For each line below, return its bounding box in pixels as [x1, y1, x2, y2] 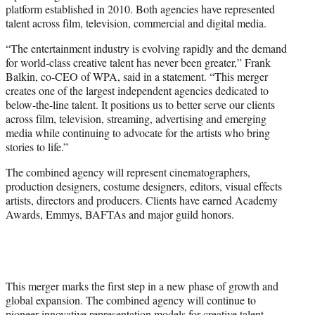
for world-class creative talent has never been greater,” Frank [6, 54, 271, 70]
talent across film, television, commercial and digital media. [6, 15, 266, 30]
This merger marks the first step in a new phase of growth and [6, 278, 278, 293]
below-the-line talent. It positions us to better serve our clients [6, 96, 275, 112]
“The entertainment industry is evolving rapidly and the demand [6, 40, 287, 56]
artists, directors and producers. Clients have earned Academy [6, 192, 278, 207]
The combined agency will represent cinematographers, [6, 164, 250, 179]
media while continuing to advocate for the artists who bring [6, 124, 270, 140]
